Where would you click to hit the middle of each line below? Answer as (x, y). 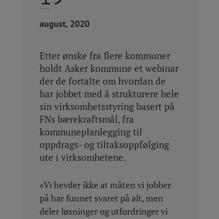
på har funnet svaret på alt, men (101, 198)
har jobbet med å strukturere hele (109, 93)
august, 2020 (64, 23)
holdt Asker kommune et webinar (109, 68)
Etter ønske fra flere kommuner (105, 55)
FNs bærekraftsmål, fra (87, 119)
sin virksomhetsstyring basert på (107, 106)
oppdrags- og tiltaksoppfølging (104, 144)
